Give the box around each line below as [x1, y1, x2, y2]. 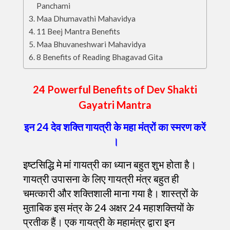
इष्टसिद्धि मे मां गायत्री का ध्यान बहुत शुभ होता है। [23, 158, 196, 170]
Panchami [36, 1, 71, 11]
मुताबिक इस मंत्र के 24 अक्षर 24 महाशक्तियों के [23, 201, 194, 214]
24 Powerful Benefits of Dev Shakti [33, 83, 197, 95]
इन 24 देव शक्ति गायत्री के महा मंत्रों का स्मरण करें [24, 121, 206, 133]
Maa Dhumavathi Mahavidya [36, 14, 136, 24]
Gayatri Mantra [79, 99, 151, 111]
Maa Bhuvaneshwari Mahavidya [36, 40, 146, 49]
